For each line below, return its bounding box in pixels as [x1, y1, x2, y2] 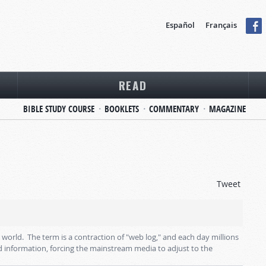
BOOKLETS [104, 103, 139, 115]
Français [205, 20, 237, 30]
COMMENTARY [148, 103, 199, 115]
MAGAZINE [208, 103, 246, 115]
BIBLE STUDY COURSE [23, 103, 94, 115]
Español [166, 20, 195, 30]
